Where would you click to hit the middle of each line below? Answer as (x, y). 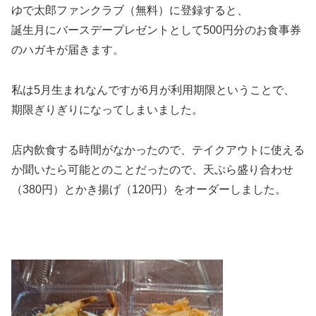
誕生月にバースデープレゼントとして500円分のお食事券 (156, 30)
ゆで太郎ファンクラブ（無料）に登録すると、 (130, 11)
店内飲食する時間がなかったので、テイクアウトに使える (158, 150)
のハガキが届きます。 (68, 50)
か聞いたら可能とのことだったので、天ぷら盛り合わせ (152, 169)
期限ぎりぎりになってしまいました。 (107, 110)
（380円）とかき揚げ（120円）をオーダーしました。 (149, 189)
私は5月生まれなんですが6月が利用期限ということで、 (153, 90)
